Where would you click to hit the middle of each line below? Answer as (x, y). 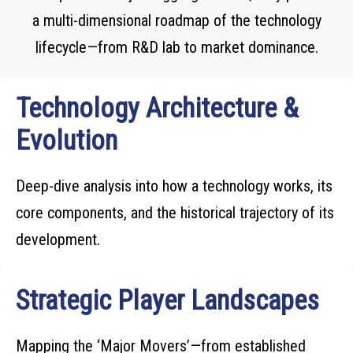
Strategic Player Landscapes (167, 301)
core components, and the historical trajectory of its (175, 213)
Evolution (67, 141)
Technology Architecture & (157, 108)
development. (58, 240)
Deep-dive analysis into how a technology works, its (174, 186)
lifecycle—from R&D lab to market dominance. (176, 47)
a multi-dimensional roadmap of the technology (176, 20)
